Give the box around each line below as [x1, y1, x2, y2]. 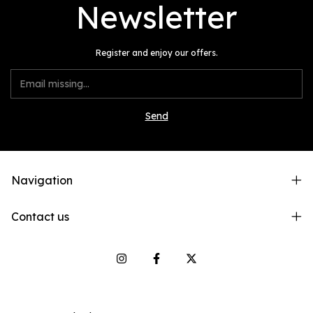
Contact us [11, 209, 69, 224]
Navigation [11, 173, 73, 187]
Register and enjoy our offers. [95, 47, 218, 58]
